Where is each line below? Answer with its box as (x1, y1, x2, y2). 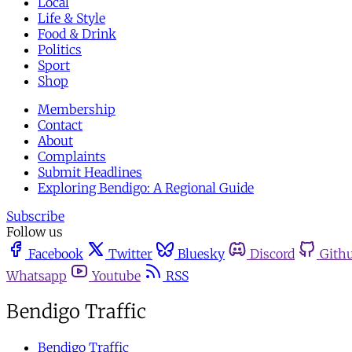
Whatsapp (6, 268, 67, 284)
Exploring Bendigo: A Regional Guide (38, 180, 254, 196)
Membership (38, 101, 115, 117)
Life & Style (38, 10, 105, 26)
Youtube (92, 268, 141, 284)
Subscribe (6, 208, 64, 224)
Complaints (38, 148, 106, 164)
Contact (38, 117, 82, 133)
